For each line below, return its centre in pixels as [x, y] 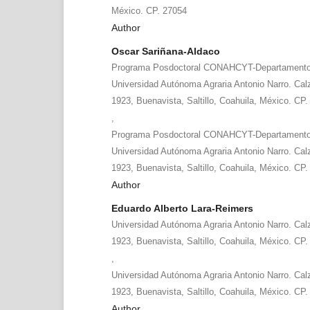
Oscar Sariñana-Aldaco [165, 51]
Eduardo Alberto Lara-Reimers [182, 208]
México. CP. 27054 [149, 10]
